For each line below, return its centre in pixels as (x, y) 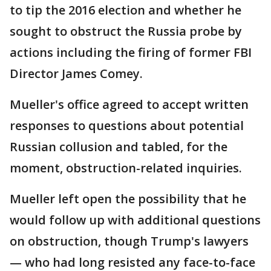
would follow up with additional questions (135, 220)
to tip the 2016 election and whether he (126, 10)
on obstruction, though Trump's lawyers (129, 241)
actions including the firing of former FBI (131, 52)
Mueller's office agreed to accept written (129, 104)
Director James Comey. (76, 73)
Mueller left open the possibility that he (128, 199)
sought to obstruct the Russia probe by (126, 31)
